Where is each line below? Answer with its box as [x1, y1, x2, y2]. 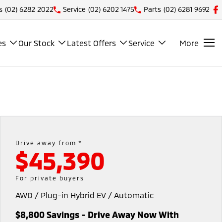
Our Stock [18, 38, 55, 48]
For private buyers [15, 174, 84, 181]
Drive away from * [15, 139, 82, 146]
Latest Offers [67, 38, 116, 48]
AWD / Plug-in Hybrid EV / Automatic [15, 190, 154, 200]
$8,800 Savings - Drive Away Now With [15, 209, 179, 220]
